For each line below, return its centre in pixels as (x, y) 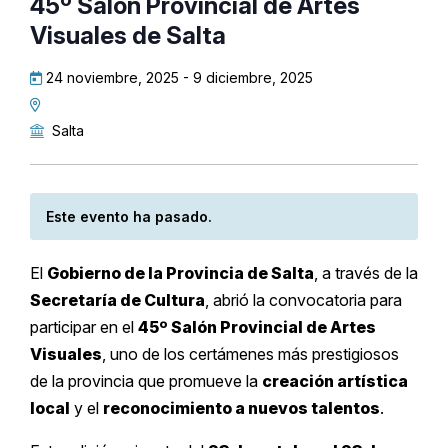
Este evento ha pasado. (129, 216)
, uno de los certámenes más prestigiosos (250, 354)
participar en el (84, 327)
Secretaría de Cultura (117, 300)
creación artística (335, 381)
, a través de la (366, 273)
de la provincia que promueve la (146, 381)
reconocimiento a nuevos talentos (241, 408)
